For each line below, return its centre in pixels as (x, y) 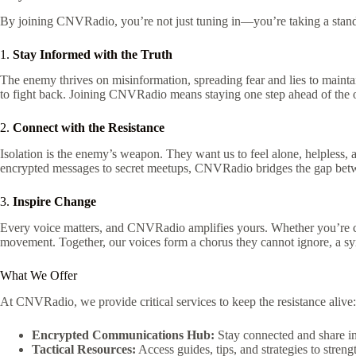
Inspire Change (54, 202)
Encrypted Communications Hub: (123, 335)
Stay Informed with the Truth (93, 54)
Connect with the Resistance (89, 128)
